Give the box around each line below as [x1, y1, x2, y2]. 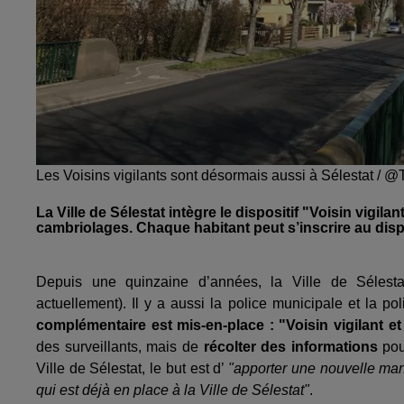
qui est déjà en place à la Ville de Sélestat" [36, 382, 309, 399]
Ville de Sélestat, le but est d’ [36, 361, 229, 377]
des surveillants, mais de [36, 339, 204, 355]
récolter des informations [203, 339, 378, 355]
